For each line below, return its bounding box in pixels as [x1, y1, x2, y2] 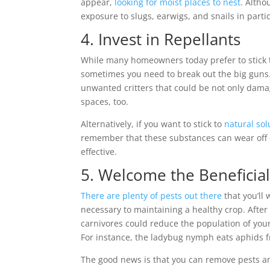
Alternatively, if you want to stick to [81, 118, 225, 130]
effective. [81, 146, 118, 157]
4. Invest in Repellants [81, 28, 241, 50]
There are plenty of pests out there [81, 190, 222, 201]
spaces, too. [81, 96, 129, 107]
